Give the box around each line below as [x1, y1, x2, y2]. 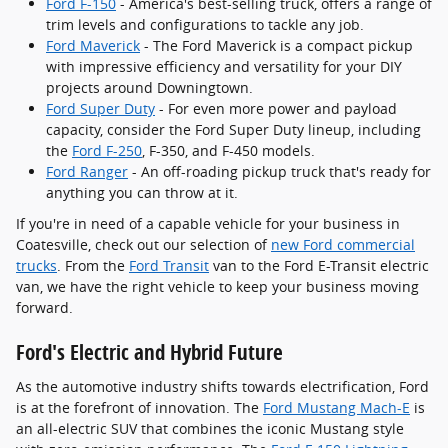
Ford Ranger [46, 162, 128, 182]
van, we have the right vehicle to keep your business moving [16, 277, 419, 297]
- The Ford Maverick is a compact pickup [140, 36, 413, 56]
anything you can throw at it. [46, 183, 238, 203]
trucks [16, 256, 57, 276]
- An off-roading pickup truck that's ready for [128, 162, 431, 182]
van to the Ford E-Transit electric [209, 256, 429, 276]
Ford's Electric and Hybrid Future [16, 338, 283, 367]
